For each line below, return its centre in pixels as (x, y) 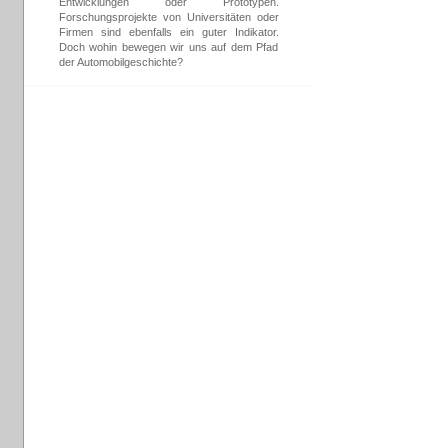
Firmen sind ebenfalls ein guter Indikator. (168, 32)
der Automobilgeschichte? (120, 62)
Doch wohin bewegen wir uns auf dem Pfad (168, 47)
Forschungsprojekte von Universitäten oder (168, 17)
